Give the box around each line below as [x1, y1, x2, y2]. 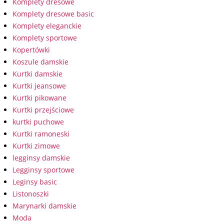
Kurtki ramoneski [12, 129, 69, 138]
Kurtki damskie [12, 69, 62, 78]
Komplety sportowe [12, 33, 77, 42]
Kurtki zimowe [12, 141, 60, 150]
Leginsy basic [12, 177, 57, 186]
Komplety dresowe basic [12, 9, 94, 18]
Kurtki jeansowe [12, 81, 66, 90]
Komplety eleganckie [12, 21, 81, 30]
